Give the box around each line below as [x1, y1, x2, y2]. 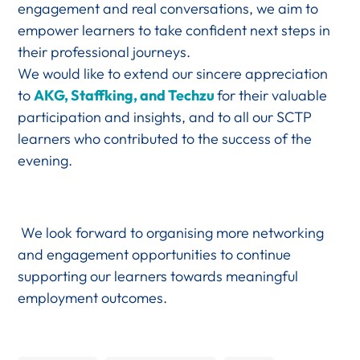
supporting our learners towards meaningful [18, 266, 299, 285]
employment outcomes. [18, 288, 168, 307]
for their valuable [217, 85, 328, 104]
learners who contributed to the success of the [18, 129, 313, 148]
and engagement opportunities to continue [18, 244, 292, 264]
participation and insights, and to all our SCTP [18, 107, 313, 126]
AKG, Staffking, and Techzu [34, 85, 218, 104]
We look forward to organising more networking [18, 223, 325, 242]
